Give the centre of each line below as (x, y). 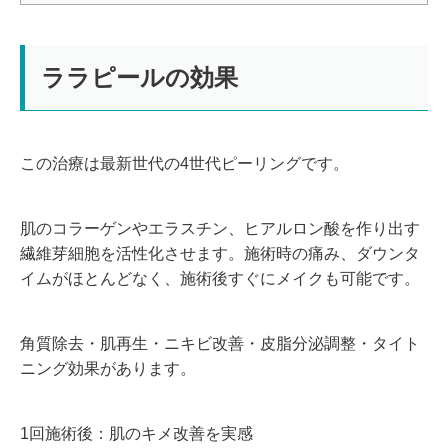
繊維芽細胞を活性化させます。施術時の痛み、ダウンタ (220, 253)
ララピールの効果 (139, 77)
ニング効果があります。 (108, 368)
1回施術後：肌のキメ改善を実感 (136, 433)
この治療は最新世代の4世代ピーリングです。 (184, 163)
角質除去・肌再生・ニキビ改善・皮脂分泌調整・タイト (220, 343)
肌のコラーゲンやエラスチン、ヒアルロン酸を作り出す (220, 228)
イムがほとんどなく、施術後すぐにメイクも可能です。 (220, 278)
